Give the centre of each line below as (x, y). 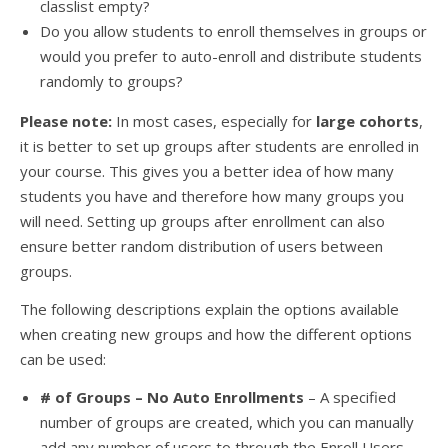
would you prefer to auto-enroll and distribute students (231, 56)
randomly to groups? (111, 81)
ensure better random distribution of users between (201, 246)
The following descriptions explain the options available (209, 309)
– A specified (352, 397)
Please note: (68, 121)
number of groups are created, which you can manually (227, 422)
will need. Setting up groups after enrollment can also (202, 221)
